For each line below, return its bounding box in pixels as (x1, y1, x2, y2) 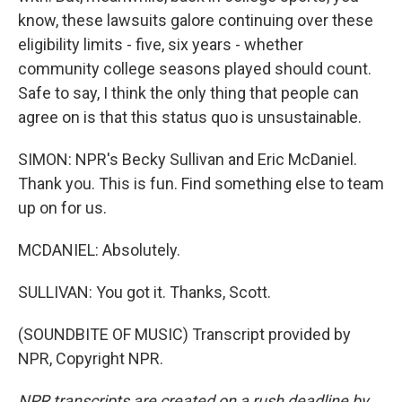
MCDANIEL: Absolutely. (18, 240, 180, 259)
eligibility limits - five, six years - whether (18, 35, 303, 54)
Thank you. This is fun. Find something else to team (18, 174, 384, 193)
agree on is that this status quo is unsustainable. (18, 108, 362, 127)
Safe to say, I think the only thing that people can (18, 83, 359, 102)
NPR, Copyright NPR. (18, 349, 163, 368)
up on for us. (18, 198, 107, 217)
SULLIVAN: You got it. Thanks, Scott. (18, 283, 271, 301)
